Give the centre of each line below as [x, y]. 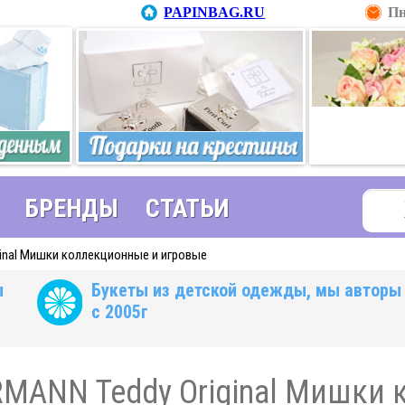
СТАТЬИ [187, 209]
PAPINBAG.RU [215, 12]
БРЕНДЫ [71, 209]
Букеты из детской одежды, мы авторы [246, 291]
